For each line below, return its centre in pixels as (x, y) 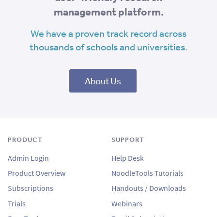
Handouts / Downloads (149, 188)
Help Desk (128, 158)
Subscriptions (31, 188)
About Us (103, 81)
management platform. (108, 12)
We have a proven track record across (108, 33)
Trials (17, 203)
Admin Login (28, 158)
